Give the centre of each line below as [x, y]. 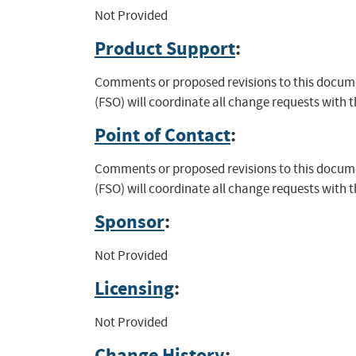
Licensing [134, 289]
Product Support [164, 49]
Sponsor [129, 222]
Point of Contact [162, 135]
